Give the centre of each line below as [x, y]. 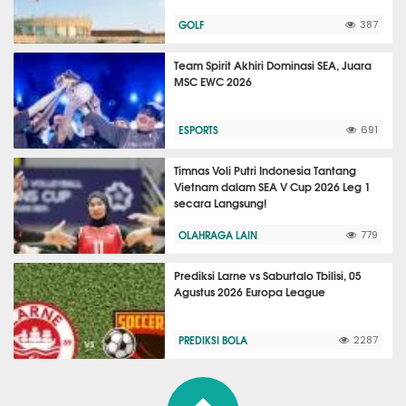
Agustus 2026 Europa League [250, 292]
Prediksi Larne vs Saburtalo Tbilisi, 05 [268, 275]
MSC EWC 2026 [213, 82]
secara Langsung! [221, 203]
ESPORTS [199, 130]
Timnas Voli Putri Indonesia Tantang [266, 170]
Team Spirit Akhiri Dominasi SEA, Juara [273, 65]
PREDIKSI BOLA [213, 340]
